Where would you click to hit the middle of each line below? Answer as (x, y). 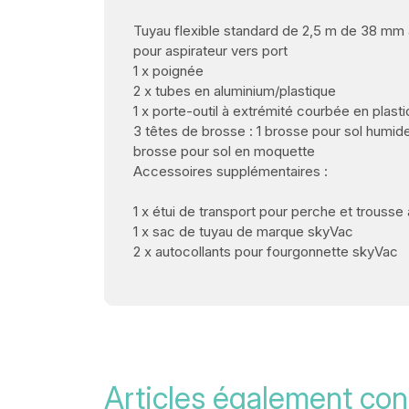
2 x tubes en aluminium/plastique (235, 91)
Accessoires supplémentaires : (231, 172)
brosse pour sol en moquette (224, 152)
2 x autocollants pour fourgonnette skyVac (266, 252)
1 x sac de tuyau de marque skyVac (243, 232)
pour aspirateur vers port (210, 51)
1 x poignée (168, 71)
